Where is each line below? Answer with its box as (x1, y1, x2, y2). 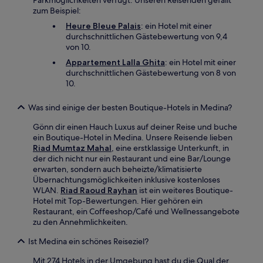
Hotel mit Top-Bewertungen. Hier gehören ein (33, 195, 203, 207)
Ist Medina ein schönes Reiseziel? (28, 236, 149, 247)
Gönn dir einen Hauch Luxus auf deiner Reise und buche (33, 122, 237, 133)
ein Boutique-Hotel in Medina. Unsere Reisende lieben (33, 132, 232, 143)
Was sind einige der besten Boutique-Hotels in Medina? (28, 102, 232, 113)
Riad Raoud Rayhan (60, 185, 137, 196)
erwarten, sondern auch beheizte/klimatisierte (33, 164, 202, 175)
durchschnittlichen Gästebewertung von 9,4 (66, 31, 227, 42)
